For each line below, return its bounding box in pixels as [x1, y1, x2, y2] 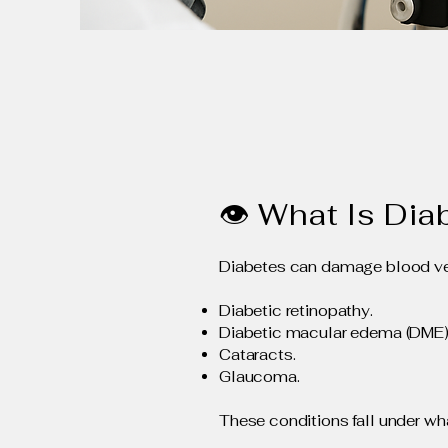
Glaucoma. [219, 367, 300, 386]
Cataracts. [219, 345, 296, 364]
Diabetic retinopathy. [219, 301, 373, 320]
